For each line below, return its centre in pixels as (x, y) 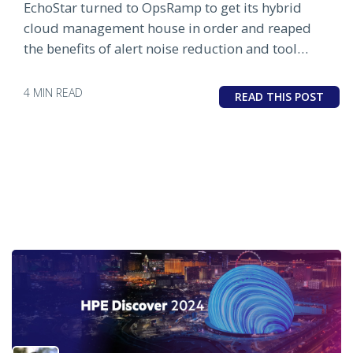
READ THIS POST (279, 96)
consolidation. (67, 69)
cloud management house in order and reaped (167, 28)
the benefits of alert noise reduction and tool (160, 48)
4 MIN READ (53, 92)
